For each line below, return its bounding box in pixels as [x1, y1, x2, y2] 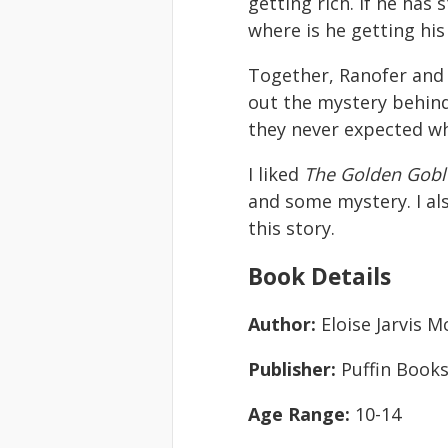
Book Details [248, 261, 391, 292]
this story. [248, 216, 335, 240]
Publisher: [248, 357, 341, 381]
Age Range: [248, 402, 355, 426]
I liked [248, 162, 304, 186]
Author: [248, 312, 321, 336]
